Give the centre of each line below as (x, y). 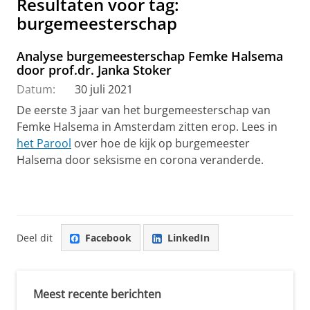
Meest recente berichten (97, 294)
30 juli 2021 (104, 90)
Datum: (36, 90)
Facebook (108, 237)
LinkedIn (189, 237)
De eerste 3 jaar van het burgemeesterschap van (144, 110)
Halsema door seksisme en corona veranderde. (140, 160)
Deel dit (35, 237)
